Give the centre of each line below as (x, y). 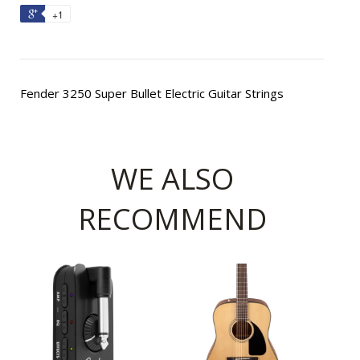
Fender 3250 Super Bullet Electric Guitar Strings (152, 93)
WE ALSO (172, 178)
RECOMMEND (172, 219)
